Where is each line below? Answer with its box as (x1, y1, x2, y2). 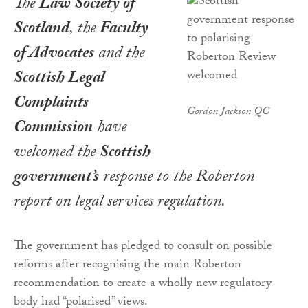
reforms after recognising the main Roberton (14, 255, 241, 277)
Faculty (100, 16, 148, 45)
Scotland (14, 16, 69, 45)
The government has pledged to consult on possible (14, 236, 272, 258)
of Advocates (14, 41, 94, 69)
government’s (14, 164, 99, 193)
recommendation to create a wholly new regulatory (14, 274, 272, 296)
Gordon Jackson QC (187, 103, 269, 122)
